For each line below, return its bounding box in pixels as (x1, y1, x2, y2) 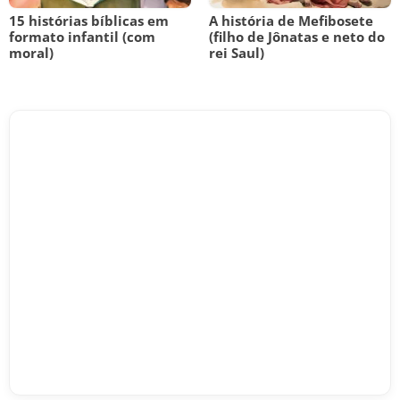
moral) (9, 44, 54, 62)
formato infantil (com (9, 28, 155, 46)
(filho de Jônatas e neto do (209, 28, 385, 46)
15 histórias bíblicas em (9, 12, 169, 29)
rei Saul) (209, 44, 264, 62)
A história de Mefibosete (209, 12, 373, 29)
